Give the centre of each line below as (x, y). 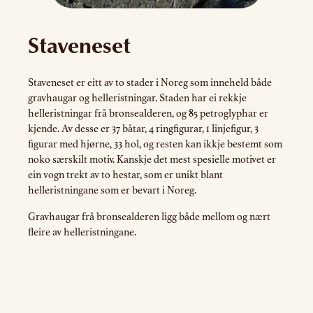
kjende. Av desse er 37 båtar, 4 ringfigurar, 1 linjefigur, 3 (143, 129)
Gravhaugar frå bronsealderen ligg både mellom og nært (149, 217)
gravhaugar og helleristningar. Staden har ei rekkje (137, 98)
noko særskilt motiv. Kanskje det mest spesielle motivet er (152, 159)
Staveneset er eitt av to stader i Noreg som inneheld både (150, 82)
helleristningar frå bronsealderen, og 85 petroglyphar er (148, 113)
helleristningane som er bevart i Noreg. (113, 190)
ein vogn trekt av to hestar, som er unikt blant (125, 175)
